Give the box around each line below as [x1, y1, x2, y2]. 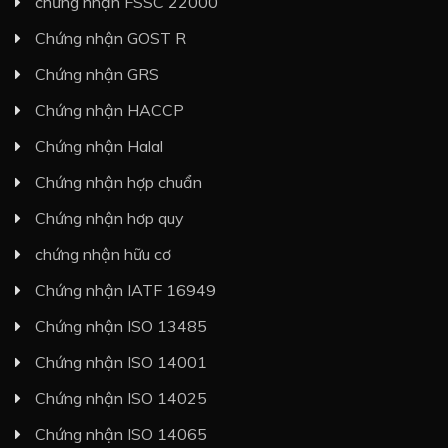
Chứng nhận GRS [35, 64, 159, 85]
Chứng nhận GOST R [35, 28, 186, 49]
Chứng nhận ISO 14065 [35, 424, 207, 445]
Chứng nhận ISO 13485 [35, 316, 207, 337]
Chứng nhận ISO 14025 [35, 388, 207, 409]
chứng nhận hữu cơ [35, 244, 171, 265]
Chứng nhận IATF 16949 [35, 280, 216, 301]
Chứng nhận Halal [35, 136, 163, 157]
